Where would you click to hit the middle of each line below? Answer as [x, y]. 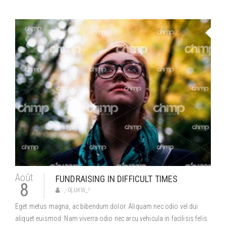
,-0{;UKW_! [77, 190]
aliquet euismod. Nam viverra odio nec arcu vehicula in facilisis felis [111, 218]
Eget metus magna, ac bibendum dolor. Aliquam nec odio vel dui [107, 206]
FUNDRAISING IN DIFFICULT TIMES [117, 179]
